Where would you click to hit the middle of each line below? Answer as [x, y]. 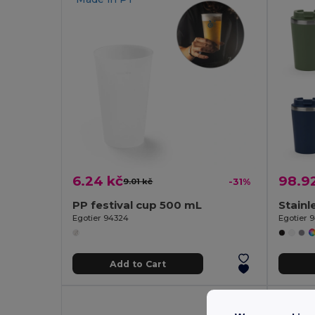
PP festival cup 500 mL [137, 205]
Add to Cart [137, 264]
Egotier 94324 [101, 218]
